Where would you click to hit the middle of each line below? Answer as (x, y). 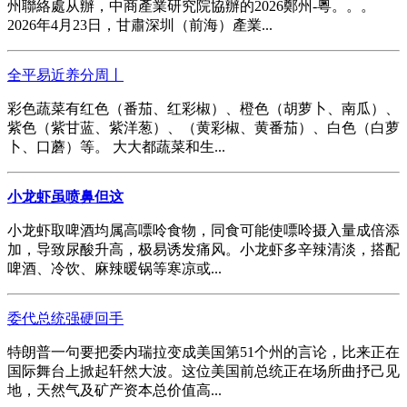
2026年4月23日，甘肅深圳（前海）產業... (140, 25)
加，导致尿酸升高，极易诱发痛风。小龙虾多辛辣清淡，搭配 (203, 249)
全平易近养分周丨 (65, 74)
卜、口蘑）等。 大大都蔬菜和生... (116, 146)
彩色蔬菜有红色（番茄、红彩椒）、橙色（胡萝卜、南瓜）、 (203, 108)
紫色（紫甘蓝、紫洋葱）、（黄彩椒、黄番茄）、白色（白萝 (203, 127)
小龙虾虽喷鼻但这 (65, 196)
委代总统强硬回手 (65, 318)
